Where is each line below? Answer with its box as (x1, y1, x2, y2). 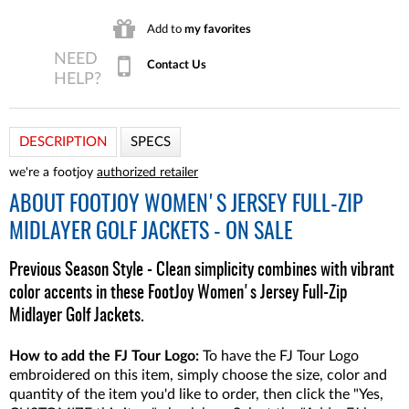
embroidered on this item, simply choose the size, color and (9, 368, 387, 383)
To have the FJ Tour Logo (199, 349, 359, 363)
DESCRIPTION (19, 135, 107, 149)
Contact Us (147, 58, 206, 70)
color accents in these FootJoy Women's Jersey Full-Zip (9, 285, 347, 302)
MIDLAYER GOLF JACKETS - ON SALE (9, 222, 293, 244)
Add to (147, 23, 184, 35)
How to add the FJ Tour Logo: (9, 349, 199, 363)
